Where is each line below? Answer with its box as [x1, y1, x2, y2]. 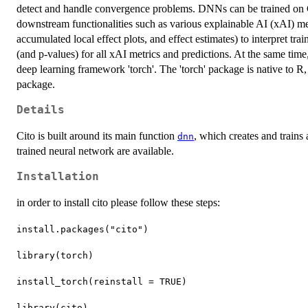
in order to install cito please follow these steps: [16, 196, 220, 208]
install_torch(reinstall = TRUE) [16, 276, 187, 287]
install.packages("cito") [16, 223, 148, 234]
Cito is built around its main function [16, 129, 177, 142]
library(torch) [16, 250, 93, 261]
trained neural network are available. [16, 144, 174, 157]
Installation [16, 170, 99, 183]
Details [16, 103, 65, 116]
